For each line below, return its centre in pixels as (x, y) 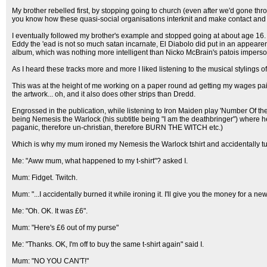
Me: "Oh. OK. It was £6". (50, 211)
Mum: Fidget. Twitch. (45, 178)
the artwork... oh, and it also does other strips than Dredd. (104, 94)
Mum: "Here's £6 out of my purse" (65, 228)
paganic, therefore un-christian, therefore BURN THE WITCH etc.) (117, 128)
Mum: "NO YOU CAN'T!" (50, 261)
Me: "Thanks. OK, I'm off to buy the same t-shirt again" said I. (108, 244)
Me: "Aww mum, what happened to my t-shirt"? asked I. (100, 161)
